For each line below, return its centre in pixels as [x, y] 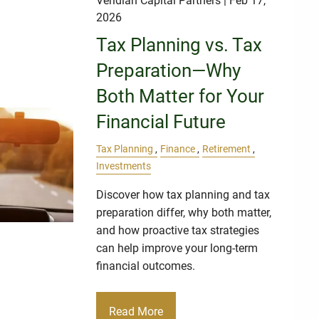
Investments [124, 167]
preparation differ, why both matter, [184, 213]
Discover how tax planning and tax [183, 195]
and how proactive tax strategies [178, 231]
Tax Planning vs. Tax [179, 45]
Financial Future [161, 121]
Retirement [227, 149]
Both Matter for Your [181, 96]
